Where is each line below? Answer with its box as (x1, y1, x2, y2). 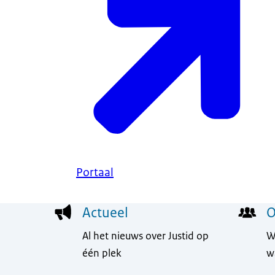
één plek (82, 246, 122, 260)
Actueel (82, 203, 129, 222)
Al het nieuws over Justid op (82, 228, 209, 242)
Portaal (76, 165, 114, 180)
